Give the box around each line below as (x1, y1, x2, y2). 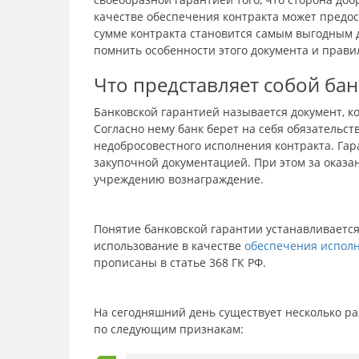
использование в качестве (94, 238, 244, 253)
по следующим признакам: (94, 321, 244, 337)
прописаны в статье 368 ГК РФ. (94, 255, 269, 270)
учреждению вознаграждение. (94, 171, 267, 187)
